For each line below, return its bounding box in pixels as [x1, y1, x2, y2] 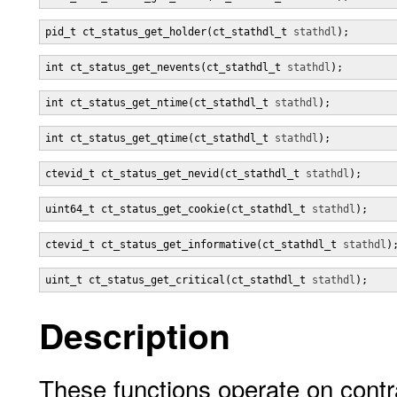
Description [39, 310, 230, 360]
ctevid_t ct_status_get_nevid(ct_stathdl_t [45, 167, 306, 180]
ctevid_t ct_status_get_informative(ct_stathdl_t [45, 238, 343, 251]
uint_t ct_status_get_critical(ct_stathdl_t [45, 274, 312, 286]
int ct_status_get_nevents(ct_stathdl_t [45, 61, 287, 74]
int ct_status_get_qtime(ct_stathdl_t [45, 132, 275, 144]
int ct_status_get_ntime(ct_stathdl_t [45, 97, 275, 109]
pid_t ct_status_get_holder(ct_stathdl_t [45, 26, 293, 38]
